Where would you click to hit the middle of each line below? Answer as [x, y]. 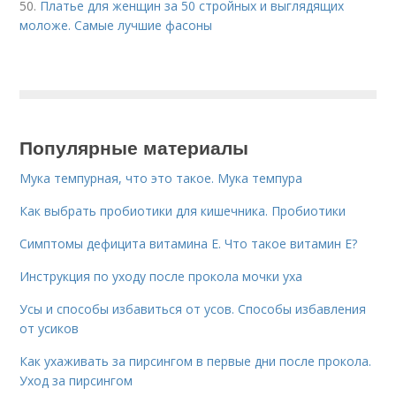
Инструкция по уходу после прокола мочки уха [161, 276]
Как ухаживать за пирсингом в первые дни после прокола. [196, 361]
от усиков [49, 328]
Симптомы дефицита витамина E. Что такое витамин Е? [189, 244]
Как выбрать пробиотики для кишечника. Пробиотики [183, 211]
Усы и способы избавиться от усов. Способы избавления [193, 309]
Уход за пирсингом [76, 381]
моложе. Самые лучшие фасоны [116, 25]
